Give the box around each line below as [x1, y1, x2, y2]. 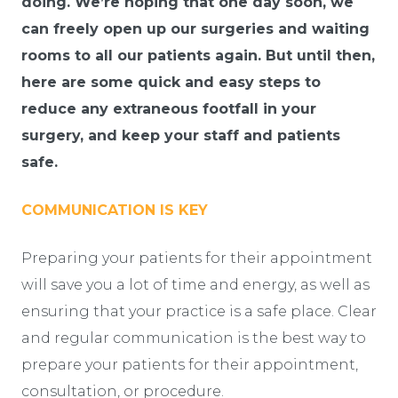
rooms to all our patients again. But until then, [21, 46, 375, 64]
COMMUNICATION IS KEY [21, 201, 208, 219]
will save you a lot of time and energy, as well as [21, 275, 370, 293]
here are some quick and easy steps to [21, 73, 321, 91]
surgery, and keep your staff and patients [21, 126, 340, 144]
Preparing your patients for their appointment [21, 249, 372, 267]
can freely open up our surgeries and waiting [21, 20, 370, 37]
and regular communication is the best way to [21, 329, 366, 346]
